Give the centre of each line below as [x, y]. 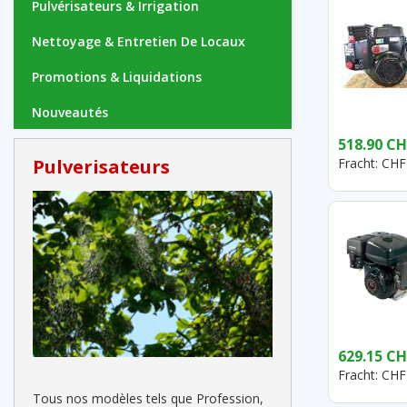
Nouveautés [70, 112]
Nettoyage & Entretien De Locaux [139, 41]
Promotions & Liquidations [117, 77]
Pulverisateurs [101, 167]
